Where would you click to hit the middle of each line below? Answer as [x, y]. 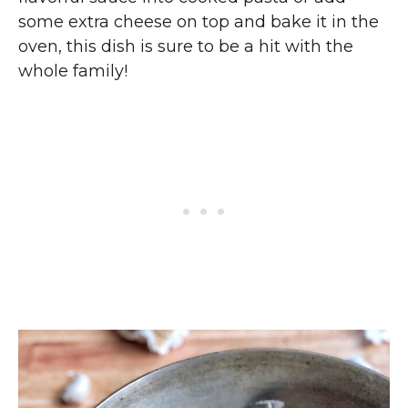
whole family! [73, 71]
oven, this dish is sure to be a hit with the [186, 47]
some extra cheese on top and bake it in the [199, 22]
